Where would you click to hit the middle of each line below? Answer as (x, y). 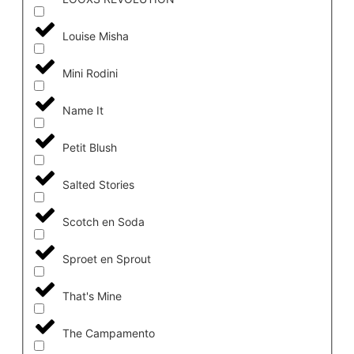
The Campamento (108, 333)
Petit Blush (89, 148)
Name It (83, 111)
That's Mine (92, 296)
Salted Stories (98, 185)
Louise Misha (95, 36)
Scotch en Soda (103, 222)
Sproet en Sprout (106, 259)
